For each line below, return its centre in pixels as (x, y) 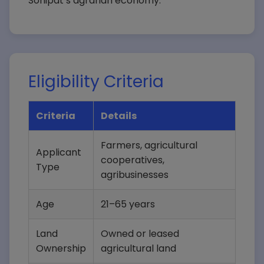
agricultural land (138, 248)
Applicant (59, 152)
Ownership (61, 248)
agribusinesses (135, 175)
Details (119, 116)
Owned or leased (140, 234)
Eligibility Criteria (96, 82)
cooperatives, (133, 160)
